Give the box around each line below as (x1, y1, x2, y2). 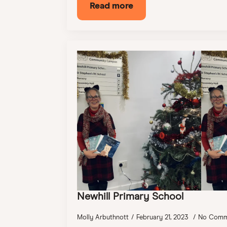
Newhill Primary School (77, 190, 183, 202)
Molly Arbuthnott (77, 213, 129, 221)
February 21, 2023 (136, 213, 191, 221)
